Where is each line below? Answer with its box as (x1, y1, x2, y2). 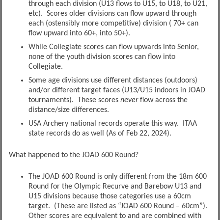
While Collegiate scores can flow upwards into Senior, (28, 43, 199, 51)
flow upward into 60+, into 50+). (28, 29, 130, 37)
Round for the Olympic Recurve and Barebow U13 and (28, 182, 201, 191)
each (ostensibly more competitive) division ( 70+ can (28, 19, 198, 27)
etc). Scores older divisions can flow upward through (28, 9, 196, 18)
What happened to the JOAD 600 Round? (8, 151, 138, 159)
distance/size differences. (28, 106, 109, 114)
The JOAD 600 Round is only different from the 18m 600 (28, 172, 207, 181)
